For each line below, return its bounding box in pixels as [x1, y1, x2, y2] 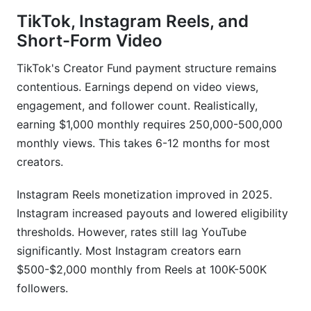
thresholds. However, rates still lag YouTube [17, 225, 246, 239]
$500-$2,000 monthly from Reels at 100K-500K [17, 262, 267, 276]
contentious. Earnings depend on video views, [17, 80, 258, 94]
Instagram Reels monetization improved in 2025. [17, 187, 272, 201]
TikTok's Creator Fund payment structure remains [17, 61, 276, 75]
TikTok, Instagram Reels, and [17, 11, 249, 31]
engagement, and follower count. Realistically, [17, 99, 258, 112]
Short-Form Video [17, 31, 162, 51]
